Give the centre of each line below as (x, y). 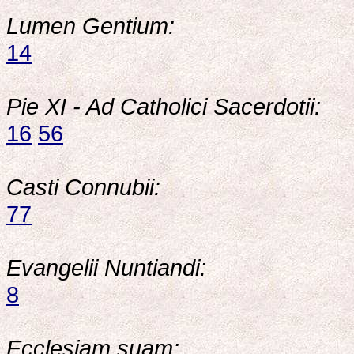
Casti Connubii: (83, 187)
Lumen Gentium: (90, 26)
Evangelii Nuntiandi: (106, 267)
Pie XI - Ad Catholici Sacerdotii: (164, 106)
